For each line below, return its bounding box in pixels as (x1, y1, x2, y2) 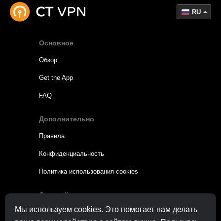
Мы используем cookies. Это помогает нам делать (15, 205, 197, 214)
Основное (38, 39, 74, 47)
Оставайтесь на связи (38, 191, 116, 199)
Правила (38, 132, 65, 140)
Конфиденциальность (38, 150, 104, 158)
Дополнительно (38, 115, 94, 123)
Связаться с (38, 209, 77, 217)
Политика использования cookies (38, 168, 138, 176)
